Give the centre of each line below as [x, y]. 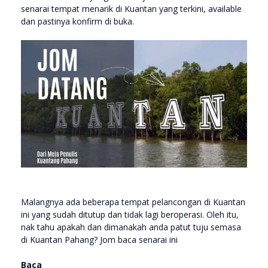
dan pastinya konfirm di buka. [79, 21]
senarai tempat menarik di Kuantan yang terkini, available [131, 9]
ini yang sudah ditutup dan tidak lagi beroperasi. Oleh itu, [130, 214]
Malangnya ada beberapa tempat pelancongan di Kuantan [133, 202]
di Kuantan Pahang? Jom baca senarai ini [99, 239]
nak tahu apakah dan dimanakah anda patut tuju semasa [131, 227]
